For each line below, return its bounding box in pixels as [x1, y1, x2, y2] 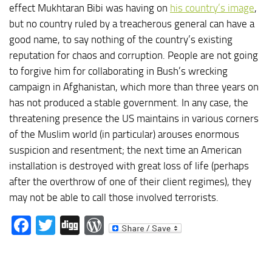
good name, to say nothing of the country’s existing [9, 33, 233, 46]
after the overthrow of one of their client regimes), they [9, 175, 251, 188]
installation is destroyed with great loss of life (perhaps [9, 160, 249, 172]
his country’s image [170, 2, 254, 15]
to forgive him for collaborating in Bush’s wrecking [9, 65, 228, 78]
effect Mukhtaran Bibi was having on [9, 2, 170, 15]
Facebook [31, 213, 109, 237]
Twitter [55, 213, 114, 237]
